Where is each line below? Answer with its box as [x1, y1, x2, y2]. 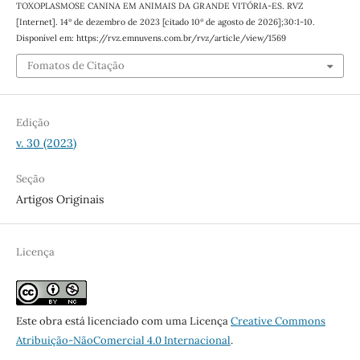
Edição [15, 116, 50, 130]
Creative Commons [230, 314, 325, 329]
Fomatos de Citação [27, 59, 125, 73]
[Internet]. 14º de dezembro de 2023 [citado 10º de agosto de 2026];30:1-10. [15, 15, 315, 27]
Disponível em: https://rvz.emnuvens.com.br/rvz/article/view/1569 [15, 31, 286, 43]
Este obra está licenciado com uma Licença [15, 314, 231, 329]
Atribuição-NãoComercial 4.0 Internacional [15, 333, 231, 348]
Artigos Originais [15, 192, 104, 207]
